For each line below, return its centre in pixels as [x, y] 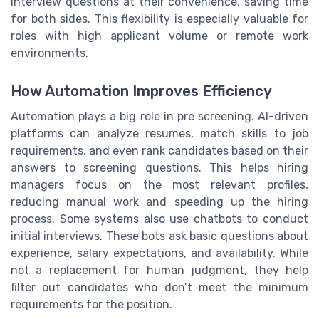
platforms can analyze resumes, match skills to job [159, 133]
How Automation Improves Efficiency [141, 91]
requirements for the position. [91, 304]
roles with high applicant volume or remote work [159, 36]
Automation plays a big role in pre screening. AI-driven [159, 116]
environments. [49, 53]
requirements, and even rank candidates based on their [159, 150]
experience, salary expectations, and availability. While [159, 253]
